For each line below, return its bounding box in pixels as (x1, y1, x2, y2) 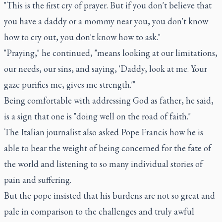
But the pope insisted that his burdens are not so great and (4, 190, 215, 201)
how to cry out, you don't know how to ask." (4, 31, 161, 43)
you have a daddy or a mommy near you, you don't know (4, 15, 208, 27)
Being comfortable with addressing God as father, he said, (4, 95, 214, 106)
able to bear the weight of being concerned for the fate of (4, 142, 211, 154)
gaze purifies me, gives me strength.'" (4, 79, 135, 90)
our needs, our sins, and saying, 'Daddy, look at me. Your (4, 63, 207, 74)
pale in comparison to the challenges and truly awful (4, 206, 194, 217)
